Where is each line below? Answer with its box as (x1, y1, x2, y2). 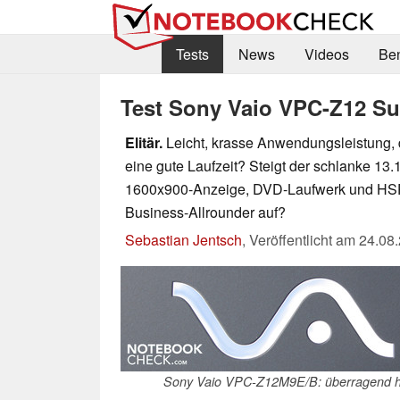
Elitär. (125, 131, 162, 153)
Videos (304, 44, 349, 65)
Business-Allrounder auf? (125, 201, 286, 222)
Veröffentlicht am (249, 229, 359, 250)
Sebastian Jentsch (125, 229, 242, 250)
